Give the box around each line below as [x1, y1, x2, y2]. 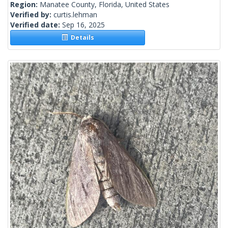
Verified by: [10, 10, 53, 20]
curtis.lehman [53, 10, 97, 20]
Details [67, 33, 94, 42]
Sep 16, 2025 [62, 20, 105, 30]
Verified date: [10, 20, 62, 30]
